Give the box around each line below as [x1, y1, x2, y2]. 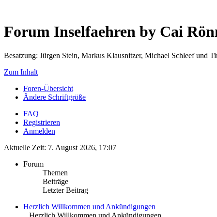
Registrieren [23, 118, 60, 126]
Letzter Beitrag [43, 186, 88, 194]
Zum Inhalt [4, 67, 38, 76]
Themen [43, 168, 68, 177]
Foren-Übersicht [23, 84, 73, 93]
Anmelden [23, 126, 55, 135]
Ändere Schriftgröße [23, 93, 86, 101]
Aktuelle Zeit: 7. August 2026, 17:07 [4, 143, 116, 152]
